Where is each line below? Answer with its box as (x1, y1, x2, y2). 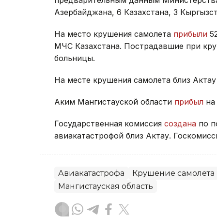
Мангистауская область (58, 181, 153, 191)
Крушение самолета (132, 168, 215, 178)
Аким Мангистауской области (54, 96, 174, 107)
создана (164, 118, 196, 128)
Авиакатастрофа (58, 168, 124, 178)
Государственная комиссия (54, 118, 164, 128)
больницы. (54, 53, 95, 63)
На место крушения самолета (54, 29, 173, 39)
